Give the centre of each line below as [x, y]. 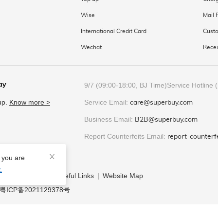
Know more [27, 102]
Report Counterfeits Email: [126, 136]
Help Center [29, 176]
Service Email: [107, 102]
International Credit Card [113, 31]
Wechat [91, 47]
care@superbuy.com [161, 103]
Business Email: [109, 119]
